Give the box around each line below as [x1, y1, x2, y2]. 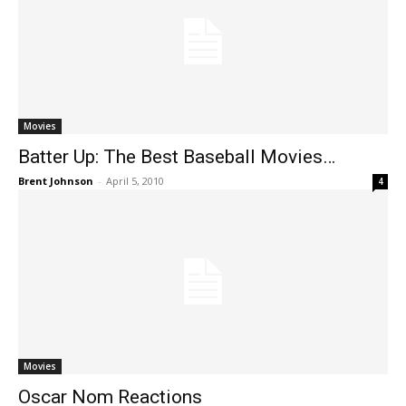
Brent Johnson [18, 174, 93, 188]
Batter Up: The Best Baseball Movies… [18, 146, 335, 168]
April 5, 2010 [106, 174, 164, 188]
